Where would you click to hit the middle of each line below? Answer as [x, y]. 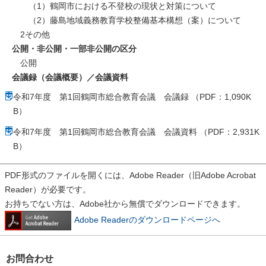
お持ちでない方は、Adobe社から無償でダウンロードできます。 [125, 204]
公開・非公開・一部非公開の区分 [74, 48]
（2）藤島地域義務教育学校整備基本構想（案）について [126, 20]
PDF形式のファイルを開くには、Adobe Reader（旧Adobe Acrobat [130, 175]
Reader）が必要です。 [48, 190]
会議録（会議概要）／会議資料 [70, 77]
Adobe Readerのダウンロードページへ [147, 220]
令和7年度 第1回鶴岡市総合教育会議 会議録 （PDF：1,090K [132, 96]
